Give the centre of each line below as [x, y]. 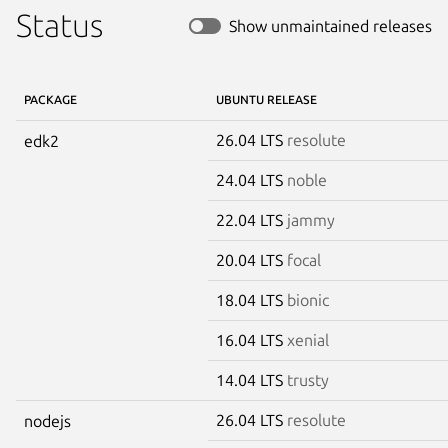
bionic [308, 299]
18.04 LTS [251, 299]
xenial [308, 339]
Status [59, 24]
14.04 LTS [251, 379]
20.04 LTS [251, 259]
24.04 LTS [251, 179]
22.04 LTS [251, 219]
